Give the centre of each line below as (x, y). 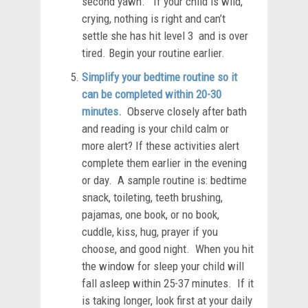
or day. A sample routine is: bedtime (164, 180)
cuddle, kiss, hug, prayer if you (150, 231)
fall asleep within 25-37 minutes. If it (168, 283)
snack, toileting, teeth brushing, (152, 197)
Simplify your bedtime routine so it (159, 77)
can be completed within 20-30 (152, 94)
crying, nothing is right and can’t (154, 18)
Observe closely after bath (184, 111)
